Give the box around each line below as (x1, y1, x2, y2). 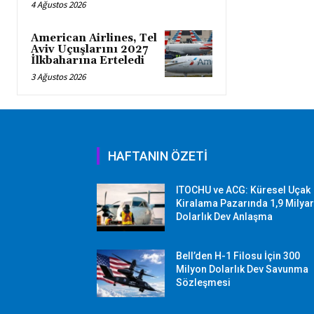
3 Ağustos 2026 (31, 70, 86, 83)
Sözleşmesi (176, 276, 231, 288)
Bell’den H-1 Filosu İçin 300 (176, 250, 301, 261)
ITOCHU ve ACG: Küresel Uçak (176, 184, 311, 196)
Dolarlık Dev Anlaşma (176, 210, 273, 222)
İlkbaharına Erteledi (31, 53, 144, 67)
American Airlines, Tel (31, 31, 157, 45)
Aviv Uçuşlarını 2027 (31, 42, 148, 56)
